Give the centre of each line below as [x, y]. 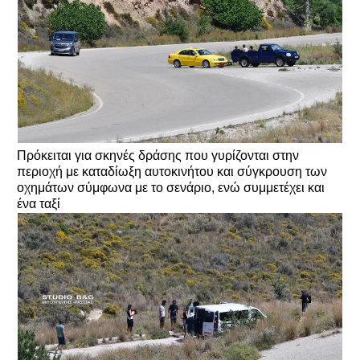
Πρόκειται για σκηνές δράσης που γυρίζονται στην [158, 156]
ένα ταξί [40, 204]
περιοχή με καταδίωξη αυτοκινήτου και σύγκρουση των [172, 172]
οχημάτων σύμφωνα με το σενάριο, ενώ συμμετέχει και [171, 188]
